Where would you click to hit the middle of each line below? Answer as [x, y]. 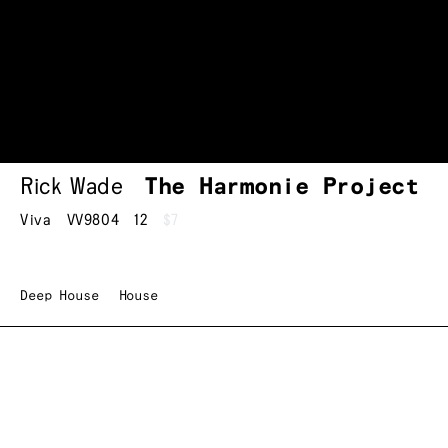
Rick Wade [72, 187]
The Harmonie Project [281, 187]
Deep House [59, 296]
